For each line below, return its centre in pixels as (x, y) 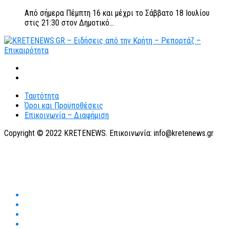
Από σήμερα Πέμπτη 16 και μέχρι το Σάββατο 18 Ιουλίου (117, 13)
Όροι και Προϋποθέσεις (64, 105)
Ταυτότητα (42, 96)
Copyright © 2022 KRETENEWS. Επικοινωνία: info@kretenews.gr (109, 133)
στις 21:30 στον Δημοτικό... (69, 22)
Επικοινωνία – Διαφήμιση (67, 115)
